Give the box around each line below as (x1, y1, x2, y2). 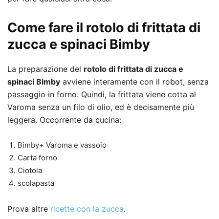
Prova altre (7, 204, 50, 214)
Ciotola (18, 166, 42, 175)
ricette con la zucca (50, 204, 124, 214)
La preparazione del (7, 64, 84, 74)
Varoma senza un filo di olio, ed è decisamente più (7, 102, 194, 112)
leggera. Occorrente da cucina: (7, 115, 121, 125)
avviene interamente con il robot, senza (60, 77, 209, 87)
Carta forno (18, 153, 57, 163)
